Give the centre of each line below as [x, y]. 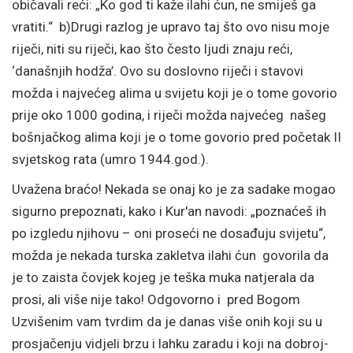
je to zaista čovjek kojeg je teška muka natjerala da [163, 277]
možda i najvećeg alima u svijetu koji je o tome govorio [175, 93]
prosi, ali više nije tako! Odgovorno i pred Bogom [156, 299]
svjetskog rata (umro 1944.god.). [112, 159]
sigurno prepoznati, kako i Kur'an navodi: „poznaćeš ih [169, 211]
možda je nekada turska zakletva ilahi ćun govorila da [170, 255]
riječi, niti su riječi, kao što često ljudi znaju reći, [152, 49]
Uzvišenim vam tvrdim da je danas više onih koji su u [167, 321]
